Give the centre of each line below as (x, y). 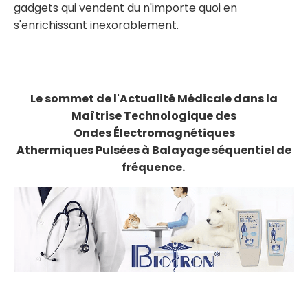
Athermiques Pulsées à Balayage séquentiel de (154, 151)
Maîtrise (98, 116)
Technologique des (180, 116)
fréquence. (154, 168)
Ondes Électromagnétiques (154, 133)
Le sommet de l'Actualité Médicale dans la (154, 99)
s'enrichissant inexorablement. (96, 25)
